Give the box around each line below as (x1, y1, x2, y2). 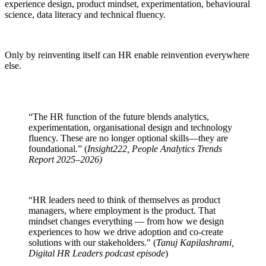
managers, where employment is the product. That (28, 205, 216, 216)
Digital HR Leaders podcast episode (28, 248, 165, 258)
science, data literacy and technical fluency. (5, 9, 166, 20)
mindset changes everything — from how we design (28, 216, 224, 226)
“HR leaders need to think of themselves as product (28, 194, 220, 205)
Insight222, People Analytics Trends (87, 143, 222, 154)
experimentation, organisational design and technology (28, 122, 232, 132)
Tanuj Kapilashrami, (156, 237, 234, 248)
